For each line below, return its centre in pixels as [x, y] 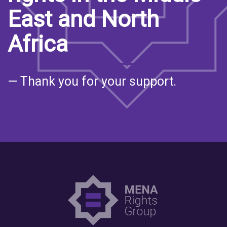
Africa [38, 44]
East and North [83, 19]
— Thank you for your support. [92, 81]
